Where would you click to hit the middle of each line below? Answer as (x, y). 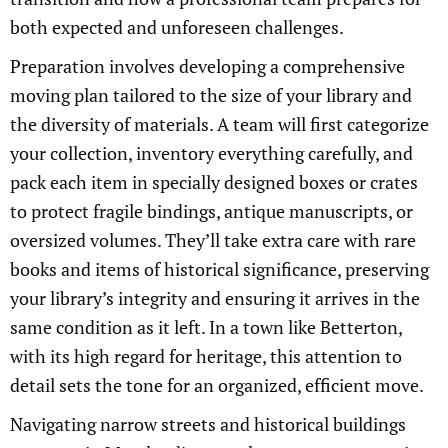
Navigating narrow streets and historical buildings (208, 424)
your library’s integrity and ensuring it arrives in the (215, 298)
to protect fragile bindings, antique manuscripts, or (211, 211)
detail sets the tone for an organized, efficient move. (217, 385)
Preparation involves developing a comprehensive (207, 66)
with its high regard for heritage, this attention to (206, 356)
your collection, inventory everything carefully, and (211, 153)
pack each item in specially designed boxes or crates (214, 182)
